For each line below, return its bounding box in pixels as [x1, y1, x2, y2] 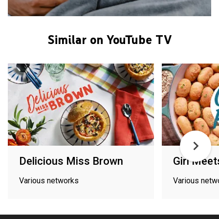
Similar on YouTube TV [47, 31, 172, 47]
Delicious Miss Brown [19, 154, 123, 167]
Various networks [19, 175, 79, 185]
